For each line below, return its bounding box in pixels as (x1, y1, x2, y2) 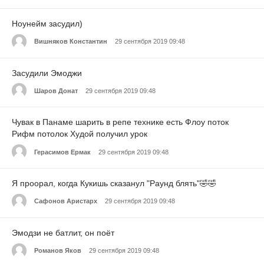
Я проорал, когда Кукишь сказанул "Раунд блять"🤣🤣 (12, 179, 216, 189)
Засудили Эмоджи (12, 68, 82, 78)
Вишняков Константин (34, 38, 107, 45)
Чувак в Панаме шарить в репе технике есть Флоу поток (12, 117, 229, 127)
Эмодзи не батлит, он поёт (12, 227, 114, 237)
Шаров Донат (34, 87, 78, 94)
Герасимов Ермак (34, 148, 91, 156)
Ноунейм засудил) (12, 18, 82, 28)
